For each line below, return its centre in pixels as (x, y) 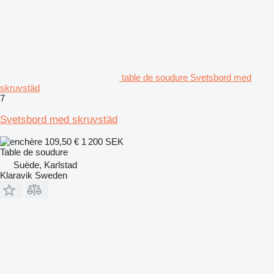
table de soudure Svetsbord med (187, 77)
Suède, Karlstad (45, 165)
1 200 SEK (102, 141)
